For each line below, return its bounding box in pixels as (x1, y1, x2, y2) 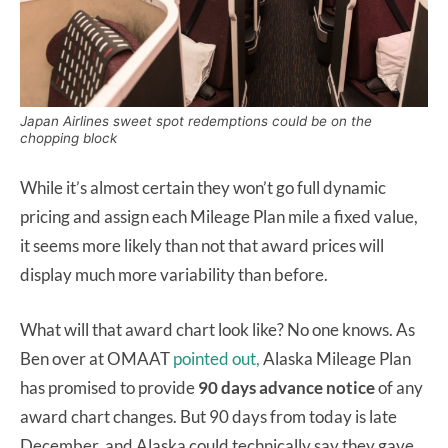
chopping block (20, 129, 117, 146)
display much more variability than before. (20, 263, 328, 285)
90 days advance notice (198, 376, 375, 398)
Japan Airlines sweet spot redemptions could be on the (20, 112, 372, 129)
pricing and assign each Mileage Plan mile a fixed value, (20, 205, 418, 227)
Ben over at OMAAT (20, 347, 173, 369)
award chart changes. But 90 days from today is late (20, 405, 397, 427)
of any (375, 376, 423, 398)
